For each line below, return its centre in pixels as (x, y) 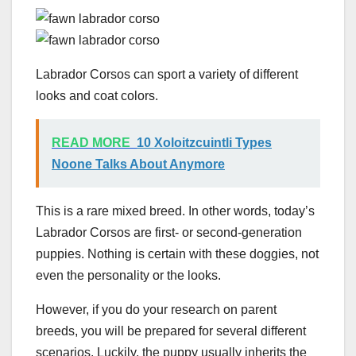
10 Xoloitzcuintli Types (204, 142)
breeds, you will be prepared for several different (171, 331)
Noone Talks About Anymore (138, 164)
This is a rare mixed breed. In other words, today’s (175, 211)
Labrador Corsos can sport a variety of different (167, 74)
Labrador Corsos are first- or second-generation (169, 232)
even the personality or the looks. (128, 275)
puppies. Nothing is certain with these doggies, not (177, 253)
